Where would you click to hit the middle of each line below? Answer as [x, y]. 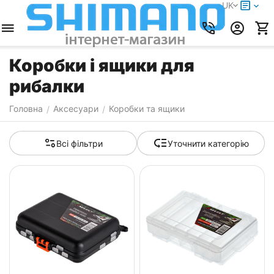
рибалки [47, 86]
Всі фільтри [79, 143]
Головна [26, 109]
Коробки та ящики [147, 109]
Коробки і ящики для [102, 65]
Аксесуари [76, 109]
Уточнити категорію [208, 143]
